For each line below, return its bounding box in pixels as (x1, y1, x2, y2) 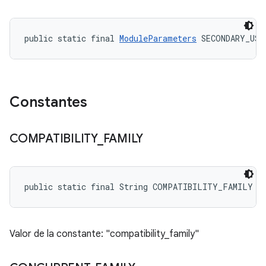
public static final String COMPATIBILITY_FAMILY (24, 181, 253, 192)
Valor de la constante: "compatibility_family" (9, 228, 199, 240)
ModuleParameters (119, 33, 197, 44)
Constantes (9, 93, 87, 111)
